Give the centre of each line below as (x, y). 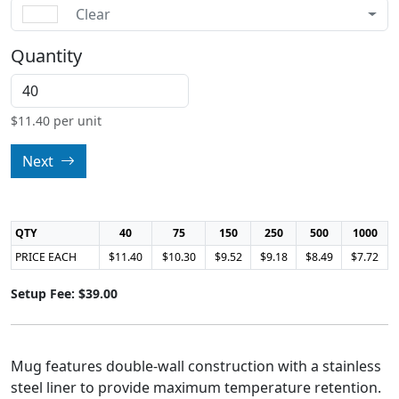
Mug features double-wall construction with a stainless (196, 366)
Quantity (46, 56)
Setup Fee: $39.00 (64, 293)
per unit (76, 121)
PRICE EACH (46, 257)
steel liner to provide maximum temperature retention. (196, 387)
